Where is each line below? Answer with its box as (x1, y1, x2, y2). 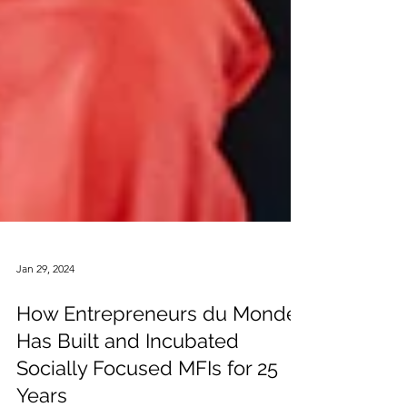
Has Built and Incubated (16, 358, 239, 382)
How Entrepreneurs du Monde (16, 331, 298, 354)
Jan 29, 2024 (16, 290, 74, 304)
